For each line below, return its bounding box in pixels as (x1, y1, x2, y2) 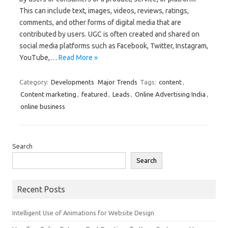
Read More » (59, 53, 98, 62)
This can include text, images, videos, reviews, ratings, (19, 7, 189, 15)
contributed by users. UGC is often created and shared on (19, 30, 199, 38)
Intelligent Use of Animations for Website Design (12, 209, 154, 216)
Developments (51, 78, 94, 85)
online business (20, 103, 65, 110)
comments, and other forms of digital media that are (19, 18, 181, 26)
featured (81, 91, 107, 98)
